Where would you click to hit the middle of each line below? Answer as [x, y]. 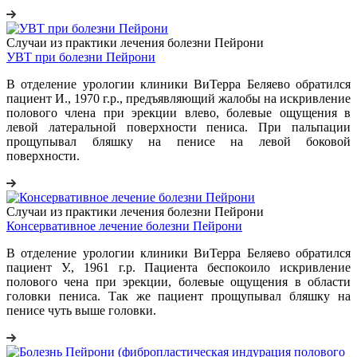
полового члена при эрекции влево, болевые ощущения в [178, 112]
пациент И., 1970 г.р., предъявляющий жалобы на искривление [178, 98]
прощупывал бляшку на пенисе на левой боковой [178, 141]
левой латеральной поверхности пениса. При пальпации [178, 127]
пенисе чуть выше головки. [81, 310]
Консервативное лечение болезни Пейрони [124, 226]
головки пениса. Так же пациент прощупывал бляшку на [178, 296]
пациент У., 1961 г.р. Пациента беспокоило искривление [178, 267]
